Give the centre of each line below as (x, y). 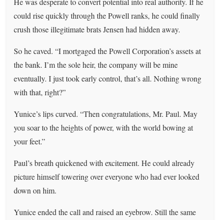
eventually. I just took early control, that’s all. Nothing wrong (108, 78)
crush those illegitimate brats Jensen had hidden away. (97, 29)
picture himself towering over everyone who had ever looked (107, 176)
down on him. (35, 190)
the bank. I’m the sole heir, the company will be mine (96, 64)
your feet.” (30, 141)
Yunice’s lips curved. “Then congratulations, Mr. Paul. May (106, 113)
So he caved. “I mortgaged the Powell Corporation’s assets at (108, 51)
